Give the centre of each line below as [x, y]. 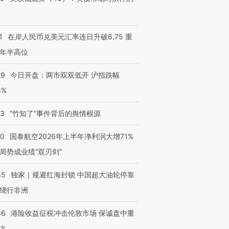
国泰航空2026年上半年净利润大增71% [72, 136]
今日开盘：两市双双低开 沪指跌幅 [65, 75]
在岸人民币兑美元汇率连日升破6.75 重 [70, 37]
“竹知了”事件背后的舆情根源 [55, 113]
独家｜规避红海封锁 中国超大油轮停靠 [73, 175]
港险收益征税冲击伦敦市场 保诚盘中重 [73, 213]
